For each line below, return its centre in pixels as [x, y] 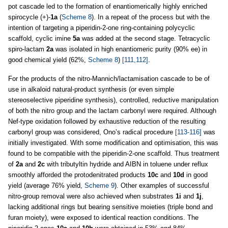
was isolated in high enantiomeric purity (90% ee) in [130, 49]
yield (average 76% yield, [46, 186]
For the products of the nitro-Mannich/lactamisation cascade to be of [109, 79]
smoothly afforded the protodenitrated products [78, 175]
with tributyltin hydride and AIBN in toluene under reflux [126, 164]
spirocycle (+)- [29, 17]
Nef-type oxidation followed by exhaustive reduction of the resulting [107, 121]
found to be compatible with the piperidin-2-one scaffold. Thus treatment [114, 153]
